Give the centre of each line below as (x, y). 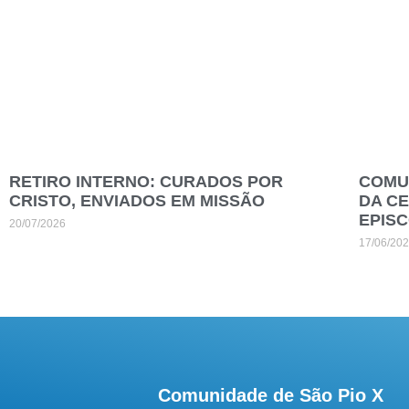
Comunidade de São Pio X (270, 396)
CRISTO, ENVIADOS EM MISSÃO (137, 201)
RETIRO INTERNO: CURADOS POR (146, 182)
